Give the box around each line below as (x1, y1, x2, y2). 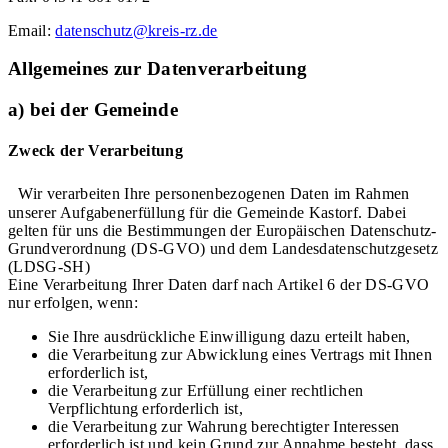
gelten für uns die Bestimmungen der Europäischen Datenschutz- (8, 221, 437, 239)
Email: (8, 21, 56, 39)
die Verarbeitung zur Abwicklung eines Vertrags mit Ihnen (48, 345, 432, 363)
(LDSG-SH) (8, 257, 90, 275)
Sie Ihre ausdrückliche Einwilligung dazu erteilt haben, (48, 327, 411, 345)
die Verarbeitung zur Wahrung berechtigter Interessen (48, 417, 400, 435)
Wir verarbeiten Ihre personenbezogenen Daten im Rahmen (8, 184, 410, 202)
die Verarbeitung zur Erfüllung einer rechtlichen (48, 381, 364, 399)
